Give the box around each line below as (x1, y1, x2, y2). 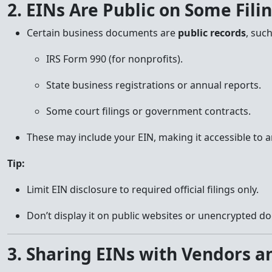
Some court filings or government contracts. (46, 104, 251, 118)
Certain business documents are (27, 26, 178, 39)
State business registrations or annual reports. (46, 78, 261, 92)
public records (178, 26, 246, 39)
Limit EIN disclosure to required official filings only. (27, 183, 259, 196)
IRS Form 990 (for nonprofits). (46, 52, 183, 66)
